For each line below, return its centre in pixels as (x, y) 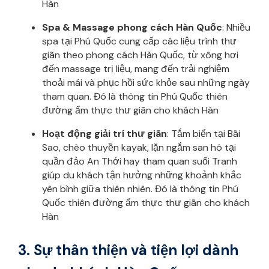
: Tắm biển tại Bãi (204, 133)
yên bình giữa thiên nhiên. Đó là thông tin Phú (140, 189)
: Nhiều (236, 27)
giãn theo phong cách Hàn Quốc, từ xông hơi (140, 55)
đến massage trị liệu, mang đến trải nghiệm (136, 68)
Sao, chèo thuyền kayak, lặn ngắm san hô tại (139, 147)
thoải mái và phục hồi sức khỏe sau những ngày (146, 82)
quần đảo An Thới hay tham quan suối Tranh (140, 161)
